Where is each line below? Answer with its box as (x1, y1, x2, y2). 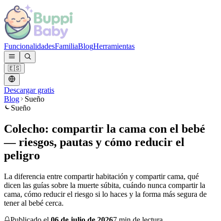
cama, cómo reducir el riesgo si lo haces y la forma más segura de (4, 189, 207, 198)
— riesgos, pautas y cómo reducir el (4, 135, 184, 148)
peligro (4, 148, 40, 162)
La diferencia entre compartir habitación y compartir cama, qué (4, 172, 199, 181)
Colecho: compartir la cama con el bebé (4, 122, 205, 135)
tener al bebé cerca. (4, 198, 64, 207)
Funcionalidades (4, 42, 55, 50)
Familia (55, 42, 78, 50)
